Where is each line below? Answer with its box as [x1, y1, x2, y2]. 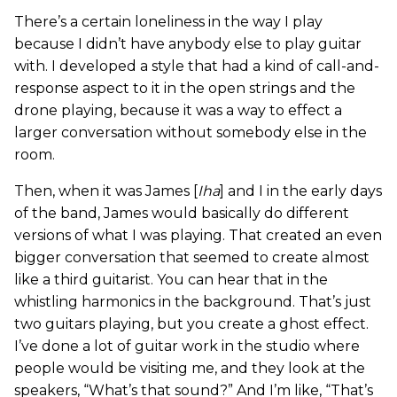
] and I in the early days [220, 182, 382, 199]
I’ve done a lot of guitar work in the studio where [14, 337, 360, 354]
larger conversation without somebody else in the [14, 123, 367, 141]
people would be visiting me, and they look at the [14, 359, 365, 377]
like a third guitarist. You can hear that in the [14, 270, 328, 288]
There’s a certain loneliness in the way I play [14, 12, 323, 30]
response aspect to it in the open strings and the [14, 79, 355, 97]
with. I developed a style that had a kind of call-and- [14, 57, 379, 74]
